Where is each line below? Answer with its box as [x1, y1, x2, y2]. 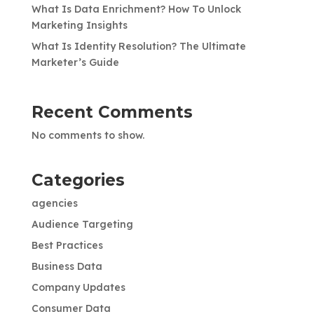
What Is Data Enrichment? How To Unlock [31, 3, 241, 16]
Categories [31, 170, 125, 191]
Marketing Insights [31, 19, 128, 32]
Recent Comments [31, 102, 193, 123]
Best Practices [31, 239, 103, 252]
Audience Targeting [31, 218, 133, 231]
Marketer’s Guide [31, 56, 119, 69]
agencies [31, 197, 78, 210]
